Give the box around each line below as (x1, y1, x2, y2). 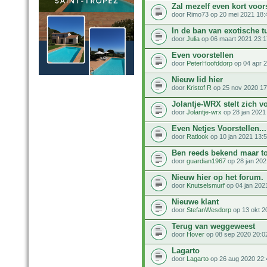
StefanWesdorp (187, 206, 231, 213)
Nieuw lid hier (172, 74, 223, 84)
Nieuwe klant (172, 197, 219, 206)
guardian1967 (187, 157, 226, 164)
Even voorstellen (172, 50, 234, 60)
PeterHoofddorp (187, 59, 232, 67)
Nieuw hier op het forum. (172, 172, 263, 182)
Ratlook (187, 132, 209, 140)
